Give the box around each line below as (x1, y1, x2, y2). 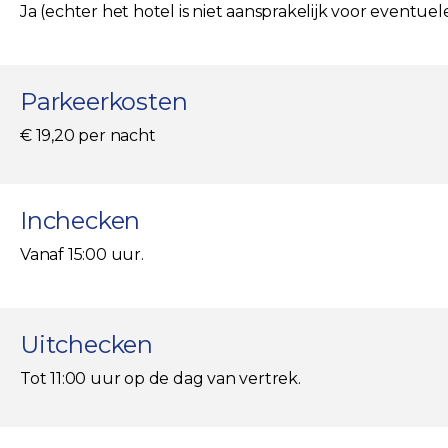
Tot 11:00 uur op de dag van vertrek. (20, 369, 301, 389)
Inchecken (20, 206, 141, 236)
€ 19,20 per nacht (20, 126, 156, 146)
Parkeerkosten (20, 87, 188, 117)
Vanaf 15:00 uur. (20, 245, 144, 265)
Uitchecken (20, 330, 153, 360)
